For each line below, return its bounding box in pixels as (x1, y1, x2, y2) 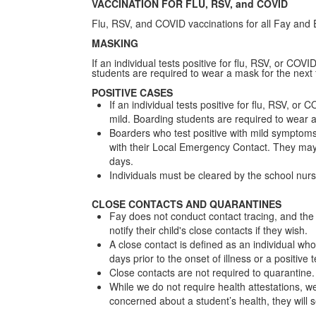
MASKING (91, 36, 138, 50)
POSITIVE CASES (91, 85, 173, 99)
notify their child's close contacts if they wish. (109, 223, 308, 237)
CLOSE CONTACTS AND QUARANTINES (91, 197, 281, 211)
